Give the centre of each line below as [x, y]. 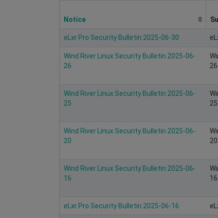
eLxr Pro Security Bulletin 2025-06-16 [121, 206]
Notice [75, 19]
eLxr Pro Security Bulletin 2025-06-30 [121, 37]
